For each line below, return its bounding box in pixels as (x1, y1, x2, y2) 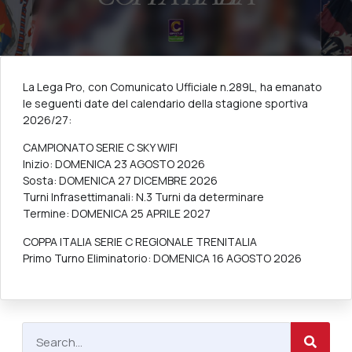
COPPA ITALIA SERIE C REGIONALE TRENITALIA (23, 233, 257, 249)
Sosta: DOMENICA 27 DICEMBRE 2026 (23, 173, 218, 189)
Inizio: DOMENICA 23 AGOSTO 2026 (23, 156, 205, 172)
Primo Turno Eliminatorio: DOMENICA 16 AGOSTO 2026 (23, 250, 302, 266)
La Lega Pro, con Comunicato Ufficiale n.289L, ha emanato (23, 79, 322, 94)
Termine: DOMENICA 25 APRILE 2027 (23, 206, 211, 222)
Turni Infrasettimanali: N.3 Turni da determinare (23, 189, 264, 205)
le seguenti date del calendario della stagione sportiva (23, 95, 308, 111)
